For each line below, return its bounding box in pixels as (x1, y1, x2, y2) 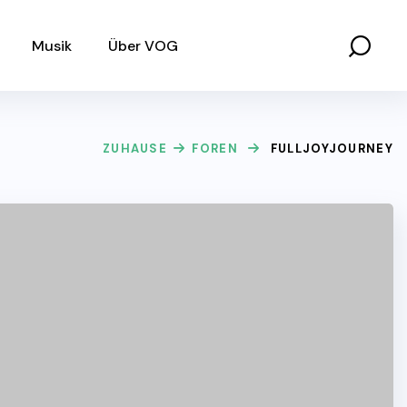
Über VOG (107, 35, 178, 55)
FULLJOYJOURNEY (270, 141, 393, 156)
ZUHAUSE (102, 141, 168, 156)
